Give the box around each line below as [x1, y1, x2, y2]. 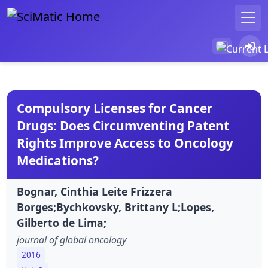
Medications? [17, 151, 99, 169]
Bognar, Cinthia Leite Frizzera [17, 184, 172, 199]
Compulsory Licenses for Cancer [17, 99, 212, 117]
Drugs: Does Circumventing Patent [17, 117, 229, 134]
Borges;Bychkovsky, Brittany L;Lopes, [17, 199, 214, 214]
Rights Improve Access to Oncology [17, 134, 233, 151]
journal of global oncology [17, 233, 126, 246]
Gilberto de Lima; [17, 215, 106, 230]
